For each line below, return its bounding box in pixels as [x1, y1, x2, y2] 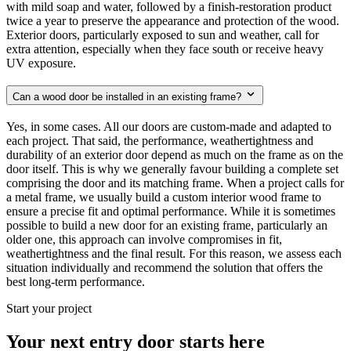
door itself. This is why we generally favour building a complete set [6, 161, 338, 175]
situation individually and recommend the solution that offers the [6, 260, 323, 274]
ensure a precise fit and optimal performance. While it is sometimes [6, 204, 335, 218]
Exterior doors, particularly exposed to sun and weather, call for [6, 28, 319, 42]
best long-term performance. [6, 274, 145, 288]
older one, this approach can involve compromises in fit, [6, 232, 282, 246]
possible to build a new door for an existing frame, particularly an [6, 218, 327, 232]
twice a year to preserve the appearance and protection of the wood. [6, 14, 339, 28]
